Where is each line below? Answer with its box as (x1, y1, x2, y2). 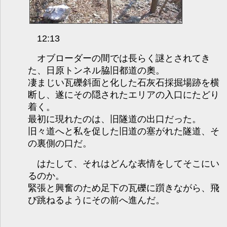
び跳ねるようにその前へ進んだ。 (27, 195, 165, 205)
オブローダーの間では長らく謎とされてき (27, 53, 210, 63)
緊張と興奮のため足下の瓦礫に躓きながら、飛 (27, 182, 219, 193)
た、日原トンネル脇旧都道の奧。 (27, 65, 165, 75)
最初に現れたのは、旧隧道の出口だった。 (27, 113, 201, 124)
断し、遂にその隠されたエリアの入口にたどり (27, 89, 219, 100)
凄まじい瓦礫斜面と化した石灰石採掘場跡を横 (27, 77, 219, 88)
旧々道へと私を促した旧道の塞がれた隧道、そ (27, 126, 219, 136)
